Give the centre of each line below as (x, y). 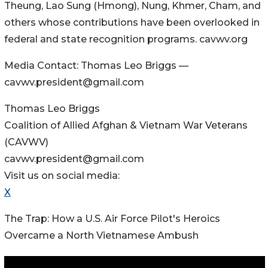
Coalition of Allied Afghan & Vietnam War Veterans (126, 126)
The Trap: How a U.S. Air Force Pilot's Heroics (112, 219)
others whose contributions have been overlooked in (132, 23)
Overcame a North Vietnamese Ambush (101, 236)
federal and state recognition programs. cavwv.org (126, 39)
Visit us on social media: (62, 176)
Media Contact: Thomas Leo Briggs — (96, 66)
